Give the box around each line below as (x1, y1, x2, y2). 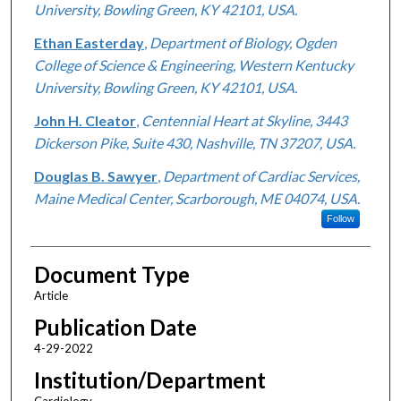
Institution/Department (33, 366, 266, 393)
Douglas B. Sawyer (33, 166, 158, 184)
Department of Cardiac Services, (162, 166, 360, 184)
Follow (326, 212, 354, 224)
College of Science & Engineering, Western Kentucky (33, 55, 354, 73)
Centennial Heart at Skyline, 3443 (141, 111, 347, 129)
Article (33, 287, 68, 303)
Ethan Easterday (33, 33, 144, 51)
